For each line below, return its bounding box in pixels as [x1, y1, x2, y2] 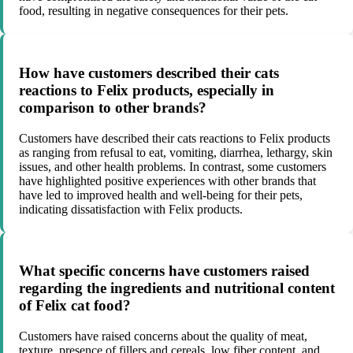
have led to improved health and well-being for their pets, [19, 188, 303, 202]
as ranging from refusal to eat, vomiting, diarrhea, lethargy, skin [19, 145, 333, 159]
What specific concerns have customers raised [19, 262, 310, 280]
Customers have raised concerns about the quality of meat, [19, 329, 307, 344]
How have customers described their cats [19, 65, 279, 81]
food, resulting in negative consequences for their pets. [19, 4, 288, 18]
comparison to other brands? [19, 99, 206, 116]
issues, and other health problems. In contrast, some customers [19, 159, 326, 173]
